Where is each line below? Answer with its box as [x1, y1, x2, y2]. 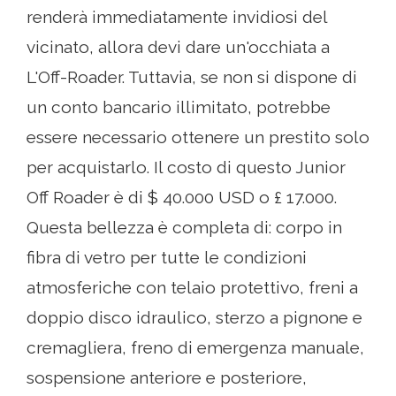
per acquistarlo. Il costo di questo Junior [27, 157, 346, 178]
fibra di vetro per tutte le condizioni [27, 247, 307, 268]
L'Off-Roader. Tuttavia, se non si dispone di [27, 67, 357, 88]
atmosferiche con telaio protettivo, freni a [27, 278, 358, 298]
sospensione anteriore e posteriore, [27, 368, 307, 388]
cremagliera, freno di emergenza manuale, [27, 338, 364, 358]
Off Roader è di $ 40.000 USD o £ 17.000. [27, 187, 337, 208]
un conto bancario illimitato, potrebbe [27, 97, 331, 118]
